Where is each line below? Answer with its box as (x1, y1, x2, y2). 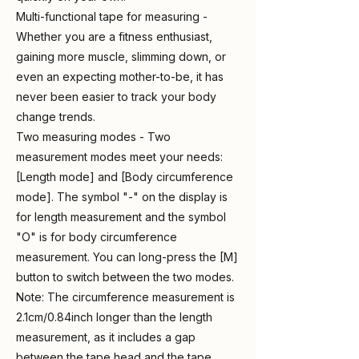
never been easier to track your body (16, 90, 216, 103)
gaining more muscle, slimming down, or (16, 50, 226, 63)
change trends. (16, 110, 95, 123)
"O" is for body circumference (16, 230, 177, 244)
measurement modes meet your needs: (16, 150, 223, 163)
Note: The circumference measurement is (16, 290, 235, 304)
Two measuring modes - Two (16, 130, 171, 143)
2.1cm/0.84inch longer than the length (16, 310, 212, 324)
